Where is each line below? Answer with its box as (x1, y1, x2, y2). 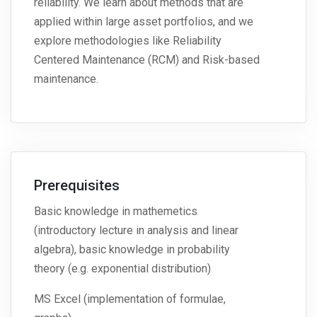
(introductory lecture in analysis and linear (34, 224, 238, 238)
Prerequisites (34, 177, 120, 195)
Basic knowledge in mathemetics (34, 204, 197, 219)
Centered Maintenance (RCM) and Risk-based (34, 53, 260, 67)
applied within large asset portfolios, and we (34, 15, 253, 29)
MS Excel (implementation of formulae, (34, 292, 226, 306)
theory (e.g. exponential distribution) (34, 262, 211, 276)
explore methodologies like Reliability (34, 34, 221, 48)
